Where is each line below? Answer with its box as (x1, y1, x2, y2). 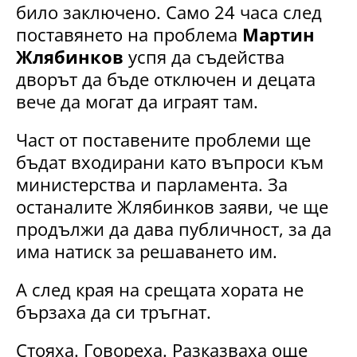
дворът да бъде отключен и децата (16, 66, 316, 91)
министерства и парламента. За (16, 171, 288, 196)
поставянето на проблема (16, 22, 242, 46)
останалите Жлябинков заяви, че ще (16, 194, 328, 218)
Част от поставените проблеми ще (16, 127, 311, 151)
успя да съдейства (124, 44, 284, 69)
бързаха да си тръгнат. (16, 299, 211, 324)
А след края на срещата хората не (16, 277, 304, 301)
